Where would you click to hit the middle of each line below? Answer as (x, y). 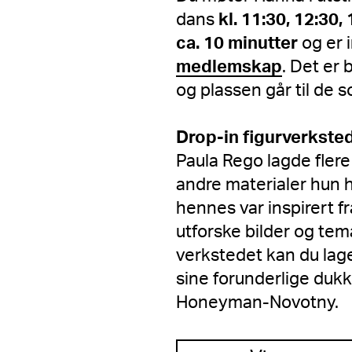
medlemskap (229, 67)
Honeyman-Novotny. (259, 302)
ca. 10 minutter (237, 43)
